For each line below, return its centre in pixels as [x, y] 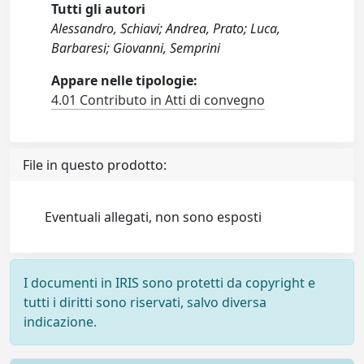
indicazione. [60, 322]
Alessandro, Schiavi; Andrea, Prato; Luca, [166, 28]
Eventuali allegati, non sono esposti [154, 217]
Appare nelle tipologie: [125, 80]
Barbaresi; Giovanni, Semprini [136, 48]
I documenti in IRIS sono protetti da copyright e [169, 283]
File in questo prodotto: [95, 165]
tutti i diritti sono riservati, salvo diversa [145, 302]
